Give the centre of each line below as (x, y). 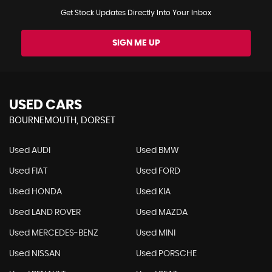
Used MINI (155, 233)
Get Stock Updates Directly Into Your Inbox (136, 13)
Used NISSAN (35, 254)
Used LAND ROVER (45, 212)
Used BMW (157, 151)
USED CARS (46, 105)
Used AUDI (30, 151)
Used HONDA (36, 192)
